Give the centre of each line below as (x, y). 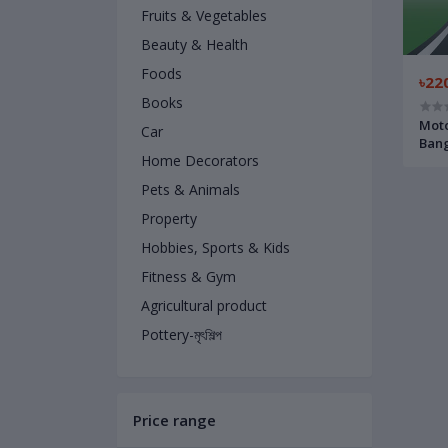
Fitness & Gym (188, 276)
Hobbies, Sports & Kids (215, 247)
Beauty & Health (194, 44)
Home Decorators (200, 160)
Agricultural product (204, 305)
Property (169, 218)
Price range (174, 420)
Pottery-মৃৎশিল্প (181, 334)
